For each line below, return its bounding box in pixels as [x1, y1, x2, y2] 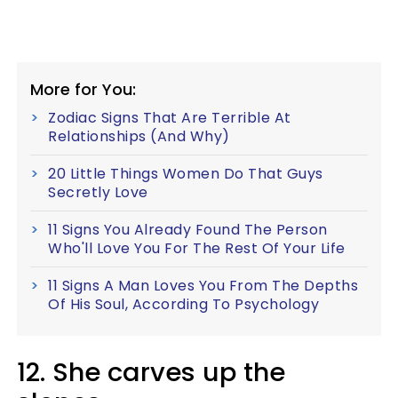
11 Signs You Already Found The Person [48, 219, 328, 240]
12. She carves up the [17, 354, 285, 390]
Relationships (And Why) [48, 125, 230, 147]
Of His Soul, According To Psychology [48, 293, 319, 314]
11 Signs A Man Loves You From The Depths [48, 275, 358, 296]
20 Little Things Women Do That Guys [48, 163, 323, 184]
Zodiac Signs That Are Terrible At [48, 107, 291, 128]
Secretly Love [48, 181, 148, 203]
